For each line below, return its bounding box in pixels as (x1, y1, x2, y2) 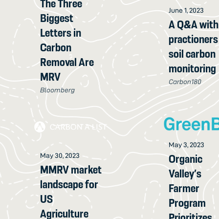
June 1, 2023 (169, 6, 204, 14)
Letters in (40, 26, 82, 39)
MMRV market (40, 163, 102, 176)
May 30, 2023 (40, 152, 80, 159)
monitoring (169, 62, 217, 75)
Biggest (40, 11, 74, 24)
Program (169, 196, 206, 209)
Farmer (169, 181, 200, 195)
